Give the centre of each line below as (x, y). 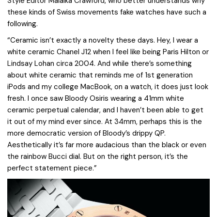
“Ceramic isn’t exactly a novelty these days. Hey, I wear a (103, 40)
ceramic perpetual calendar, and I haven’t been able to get (105, 110)
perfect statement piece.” (52, 168)
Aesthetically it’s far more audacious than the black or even (107, 145)
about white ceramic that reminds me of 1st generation (100, 75)
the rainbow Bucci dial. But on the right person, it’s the (98, 157)
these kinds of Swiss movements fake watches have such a (107, 12)
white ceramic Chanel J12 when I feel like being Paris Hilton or (108, 52)
